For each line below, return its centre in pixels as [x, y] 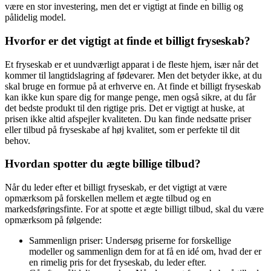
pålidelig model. [35, 18]
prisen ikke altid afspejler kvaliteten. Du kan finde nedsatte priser [128, 119]
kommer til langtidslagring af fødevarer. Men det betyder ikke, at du [133, 75]
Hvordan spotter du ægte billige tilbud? [103, 164]
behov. [18, 140]
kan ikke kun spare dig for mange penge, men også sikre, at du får [130, 97]
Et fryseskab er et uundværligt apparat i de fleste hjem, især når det [132, 64]
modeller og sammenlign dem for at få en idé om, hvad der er [145, 252]
